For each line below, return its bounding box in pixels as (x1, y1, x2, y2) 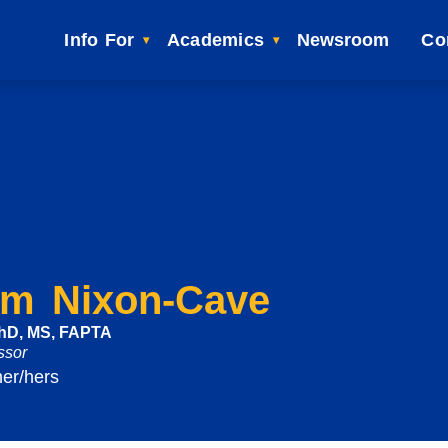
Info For (64, 30, 135, 50)
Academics (166, 30, 265, 50)
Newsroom (296, 30, 389, 50)
